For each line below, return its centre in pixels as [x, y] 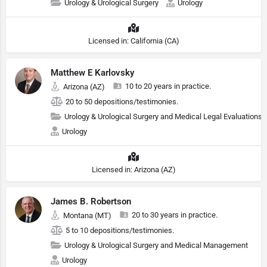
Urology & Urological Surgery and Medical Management [156, 245]
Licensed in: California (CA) [133, 41]
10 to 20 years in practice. [168, 86]
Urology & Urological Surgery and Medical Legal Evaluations [163, 117]
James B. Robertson [91, 201]
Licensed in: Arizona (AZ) [133, 170]
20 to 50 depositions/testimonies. [122, 102]
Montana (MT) [87, 215]
